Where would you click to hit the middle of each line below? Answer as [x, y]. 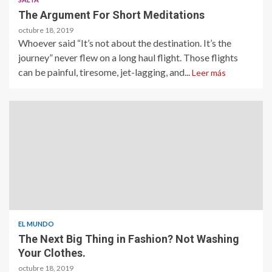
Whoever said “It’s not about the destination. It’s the [125, 42]
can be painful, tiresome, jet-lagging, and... [105, 72]
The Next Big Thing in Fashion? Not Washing [129, 239]
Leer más [209, 72]
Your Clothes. [52, 253]
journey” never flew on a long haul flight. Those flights [128, 57]
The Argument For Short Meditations [111, 15]
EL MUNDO [36, 223]
